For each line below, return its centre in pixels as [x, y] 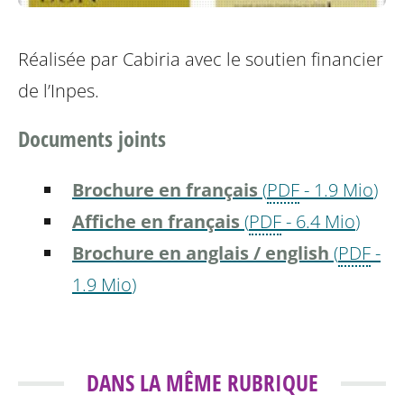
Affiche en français [156, 222]
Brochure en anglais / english [201, 253]
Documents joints [92, 139]
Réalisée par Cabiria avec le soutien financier [201, 60]
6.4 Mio [326, 222]
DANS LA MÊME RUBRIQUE [202, 383]
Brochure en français [165, 190]
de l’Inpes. [59, 91]
